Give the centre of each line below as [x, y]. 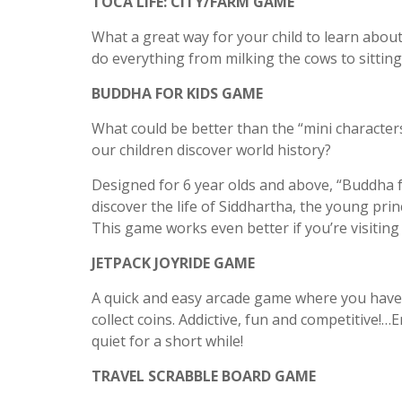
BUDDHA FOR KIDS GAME [177, 93]
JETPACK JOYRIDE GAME [173, 263]
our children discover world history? [211, 150]
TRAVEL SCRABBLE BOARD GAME [204, 376]
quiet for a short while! [167, 341]
